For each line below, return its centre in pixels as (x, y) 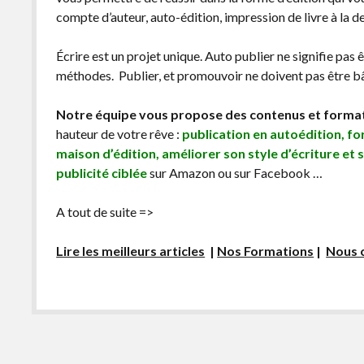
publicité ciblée (102, 172)
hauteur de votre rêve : (119, 133)
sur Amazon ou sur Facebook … (235, 172)
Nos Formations (266, 250)
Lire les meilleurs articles (131, 250)
